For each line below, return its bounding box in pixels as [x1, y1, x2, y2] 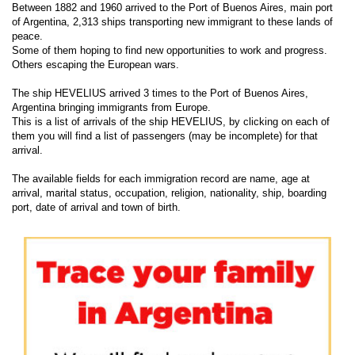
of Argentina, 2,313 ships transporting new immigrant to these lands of [12, 16, 333, 28]
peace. [12, 30, 43, 42]
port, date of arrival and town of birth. [12, 201, 181, 213]
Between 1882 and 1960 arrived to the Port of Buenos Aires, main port [12, 2, 333, 13]
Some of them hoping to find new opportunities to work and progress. [12, 44, 327, 56]
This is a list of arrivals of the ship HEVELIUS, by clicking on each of [12, 116, 330, 128]
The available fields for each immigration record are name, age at [12, 173, 310, 185]
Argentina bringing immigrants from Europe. [12, 101, 211, 113]
